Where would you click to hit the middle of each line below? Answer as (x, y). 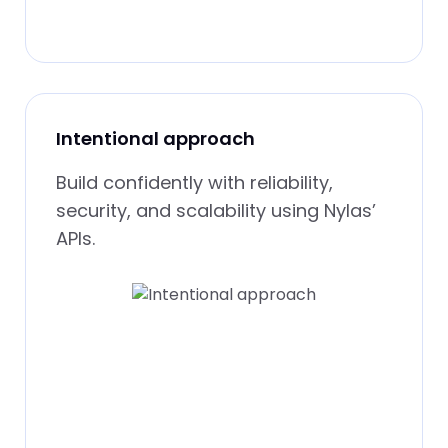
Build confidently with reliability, (194, 182)
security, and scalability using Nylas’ (216, 210)
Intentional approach (155, 138)
